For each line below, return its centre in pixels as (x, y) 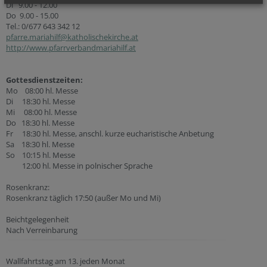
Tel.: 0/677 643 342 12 (44, 26)
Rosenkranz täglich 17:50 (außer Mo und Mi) (83, 198)
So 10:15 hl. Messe (41, 155)
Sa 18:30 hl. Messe (40, 144)
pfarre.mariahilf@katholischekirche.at (72, 37)
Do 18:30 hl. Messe (40, 122)
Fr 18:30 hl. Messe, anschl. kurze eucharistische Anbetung (110, 133)
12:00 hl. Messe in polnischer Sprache (80, 165)
